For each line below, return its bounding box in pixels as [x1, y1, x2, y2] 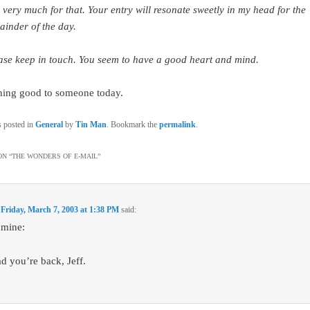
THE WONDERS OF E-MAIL [11, 152, 98, 161]
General [35, 119, 63, 129]
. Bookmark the [106, 119, 159, 129]
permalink [158, 119, 196, 129]
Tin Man [75, 119, 107, 129]
